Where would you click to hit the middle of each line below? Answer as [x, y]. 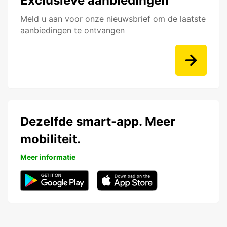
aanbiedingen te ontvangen [72, 31]
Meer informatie [48, 157]
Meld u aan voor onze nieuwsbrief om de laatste [113, 19]
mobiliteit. [50, 139]
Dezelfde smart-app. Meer [98, 122]
